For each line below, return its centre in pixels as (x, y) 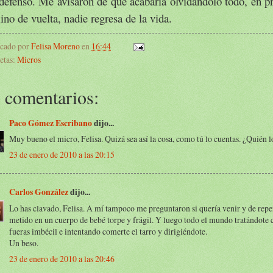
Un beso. (24, 243)
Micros (29, 59)
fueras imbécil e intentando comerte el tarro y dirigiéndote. (108, 231)
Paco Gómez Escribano (51, 123)
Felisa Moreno (55, 46)
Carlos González (39, 192)
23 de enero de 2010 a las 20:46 (62, 258)
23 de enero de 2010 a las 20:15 (62, 155)
